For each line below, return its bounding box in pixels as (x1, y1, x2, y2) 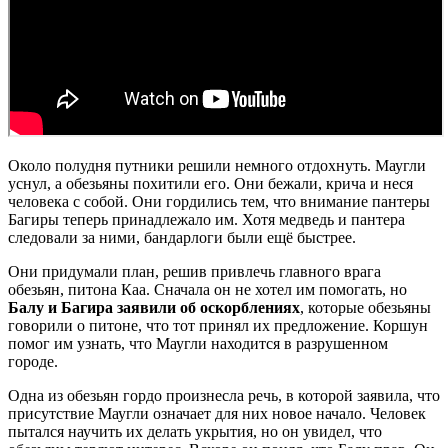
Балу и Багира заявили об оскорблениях (8, 298, 300, 316)
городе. (8, 352, 58, 370)
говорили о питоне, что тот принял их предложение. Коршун (8, 316, 428, 334)
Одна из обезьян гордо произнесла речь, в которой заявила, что (8, 386, 440, 404)
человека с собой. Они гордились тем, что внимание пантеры (8, 192, 430, 210)
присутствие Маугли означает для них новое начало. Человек (8, 404, 426, 422)
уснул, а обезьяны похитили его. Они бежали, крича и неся (8, 174, 413, 192)
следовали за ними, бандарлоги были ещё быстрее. (8, 228, 356, 246)
